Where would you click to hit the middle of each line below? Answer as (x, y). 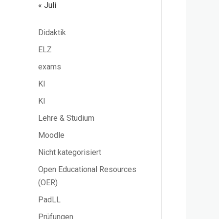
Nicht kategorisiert (70, 153)
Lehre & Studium (66, 118)
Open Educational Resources (88, 170)
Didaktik (52, 33)
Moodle (52, 135)
